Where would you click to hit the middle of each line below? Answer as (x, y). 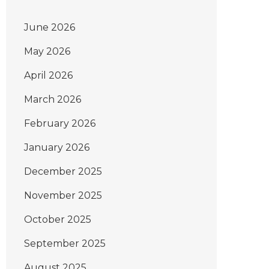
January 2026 (57, 147)
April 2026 (48, 75)
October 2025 (58, 219)
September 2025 (65, 243)
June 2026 (50, 27)
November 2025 (63, 195)
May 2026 (47, 51)
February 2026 (60, 123)
